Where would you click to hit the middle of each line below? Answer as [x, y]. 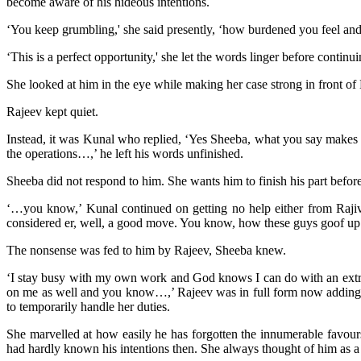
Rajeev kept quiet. [52, 111]
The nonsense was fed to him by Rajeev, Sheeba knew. [146, 250]
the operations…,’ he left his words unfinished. [125, 153]
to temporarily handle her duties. [88, 306]
